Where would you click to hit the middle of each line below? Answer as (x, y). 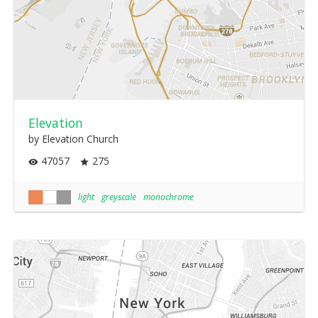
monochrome (169, 197)
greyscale (119, 197)
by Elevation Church (73, 139)
